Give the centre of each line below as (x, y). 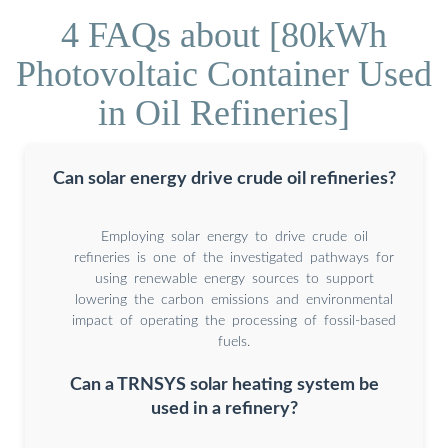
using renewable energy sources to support (234, 278)
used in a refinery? (224, 409)
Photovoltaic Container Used (224, 73)
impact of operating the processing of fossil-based (234, 320)
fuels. (234, 341)
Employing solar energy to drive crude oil (234, 236)
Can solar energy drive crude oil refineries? (224, 178)
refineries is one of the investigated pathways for (234, 257)
